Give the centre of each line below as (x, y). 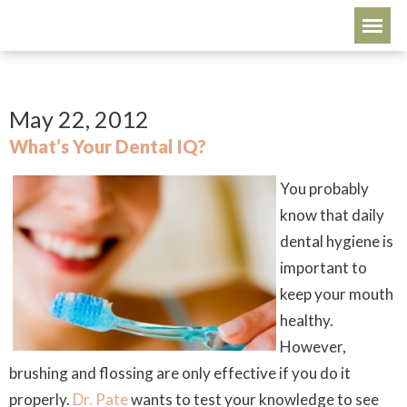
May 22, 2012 (79, 119)
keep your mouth (337, 294)
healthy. (307, 320)
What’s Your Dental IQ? (108, 146)
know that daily (332, 215)
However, (314, 347)
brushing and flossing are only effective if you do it (180, 373)
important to (323, 268)
